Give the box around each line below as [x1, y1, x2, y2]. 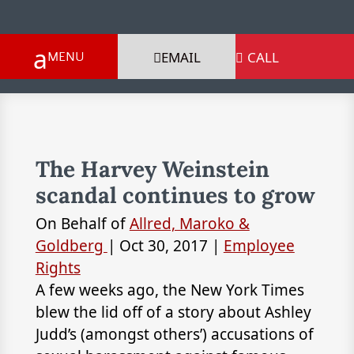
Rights [35, 258, 81, 278]
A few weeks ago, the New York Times [35, 280, 304, 300]
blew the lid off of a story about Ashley [35, 302, 311, 322]
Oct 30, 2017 [119, 235, 208, 256]
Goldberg [35, 235, 107, 256]
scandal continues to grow [35, 181, 315, 209]
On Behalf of [35, 213, 130, 234]
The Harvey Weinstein [35, 155, 269, 183]
